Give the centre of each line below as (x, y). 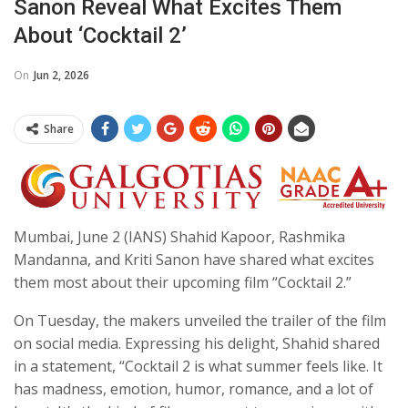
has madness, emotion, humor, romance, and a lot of (194, 389)
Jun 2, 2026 (61, 75)
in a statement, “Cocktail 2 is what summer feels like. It (198, 367)
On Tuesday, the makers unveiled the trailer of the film (200, 321)
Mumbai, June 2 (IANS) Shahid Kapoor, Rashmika (179, 237)
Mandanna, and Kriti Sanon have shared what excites (194, 260)
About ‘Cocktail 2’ (100, 35)
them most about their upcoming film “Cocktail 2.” (183, 283)
